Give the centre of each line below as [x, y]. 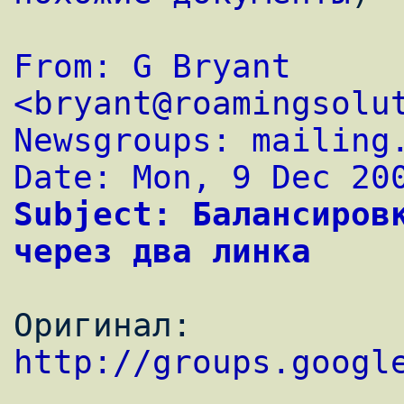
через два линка [162, 252]
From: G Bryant [152, 67]
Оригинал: [202, 326]
